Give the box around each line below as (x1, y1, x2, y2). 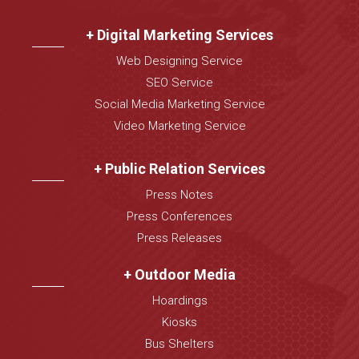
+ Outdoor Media (123, 266, 236, 284)
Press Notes (146, 188, 213, 203)
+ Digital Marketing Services (86, 26, 273, 44)
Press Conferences (127, 209, 232, 224)
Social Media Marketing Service (94, 97, 265, 112)
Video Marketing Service (113, 119, 246, 134)
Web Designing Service (116, 54, 243, 69)
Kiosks (162, 315, 197, 330)
